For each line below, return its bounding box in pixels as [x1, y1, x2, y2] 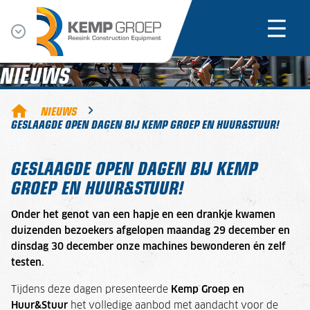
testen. [11, 257, 47, 268]
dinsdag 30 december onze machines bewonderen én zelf [11, 241, 286, 252]
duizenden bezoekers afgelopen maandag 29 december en [11, 226, 290, 236]
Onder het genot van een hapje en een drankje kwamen [11, 210, 275, 220]
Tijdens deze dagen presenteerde [11, 284, 171, 295]
